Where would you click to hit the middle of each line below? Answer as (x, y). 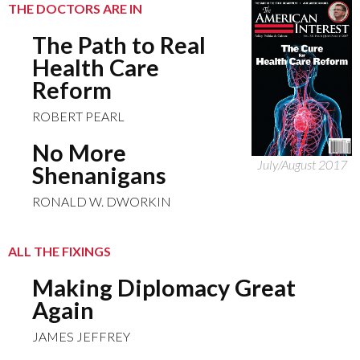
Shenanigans (100, 175)
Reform (72, 90)
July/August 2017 (302, 164)
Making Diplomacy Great (164, 288)
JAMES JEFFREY (82, 336)
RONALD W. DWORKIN (102, 201)
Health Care (96, 67)
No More (80, 153)
